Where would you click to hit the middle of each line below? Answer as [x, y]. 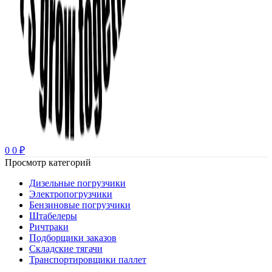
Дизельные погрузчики [77, 183]
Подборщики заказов [73, 238]
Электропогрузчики [71, 194]
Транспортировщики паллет [88, 260]
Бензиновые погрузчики [80, 205]
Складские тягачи [66, 249]
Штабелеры [53, 216]
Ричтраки [49, 227]
